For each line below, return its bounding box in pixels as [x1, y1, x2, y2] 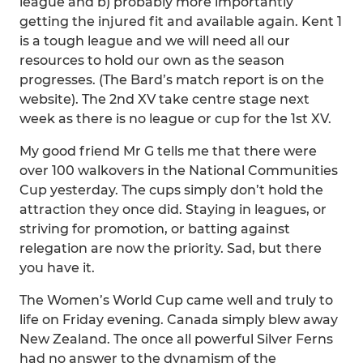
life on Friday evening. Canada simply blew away [19, 312, 338, 327]
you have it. [19, 260, 95, 275]
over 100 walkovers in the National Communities [19, 163, 338, 178]
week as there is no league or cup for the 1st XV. [19, 111, 331, 126]
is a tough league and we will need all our [19, 33, 290, 49]
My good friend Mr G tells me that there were [19, 143, 317, 159]
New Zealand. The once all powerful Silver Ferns [19, 331, 333, 347]
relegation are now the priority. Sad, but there [19, 241, 322, 256]
